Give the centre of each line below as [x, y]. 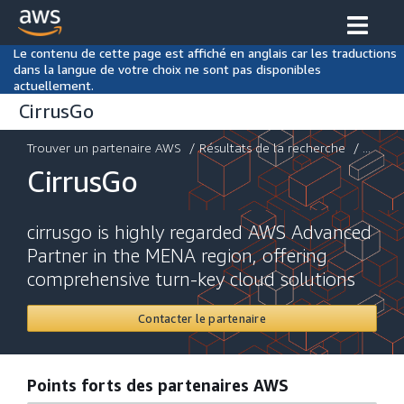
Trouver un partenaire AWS [104, 147]
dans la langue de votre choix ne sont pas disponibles [167, 69]
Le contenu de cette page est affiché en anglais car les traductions [205, 53]
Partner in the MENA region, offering [177, 256]
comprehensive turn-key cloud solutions [191, 279]
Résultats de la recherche [272, 147]
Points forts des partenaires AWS [158, 385]
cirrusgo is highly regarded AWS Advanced [199, 232]
